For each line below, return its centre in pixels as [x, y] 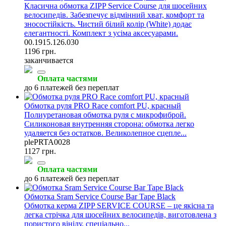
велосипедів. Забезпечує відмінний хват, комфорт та [114, 15]
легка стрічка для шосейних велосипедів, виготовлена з [120, 214]
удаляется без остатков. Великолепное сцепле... [105, 133]
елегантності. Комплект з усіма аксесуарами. [101, 33]
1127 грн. [40, 151]
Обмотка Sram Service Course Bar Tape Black [100, 196]
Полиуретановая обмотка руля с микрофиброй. [105, 115]
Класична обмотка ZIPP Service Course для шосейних [116, 6]
